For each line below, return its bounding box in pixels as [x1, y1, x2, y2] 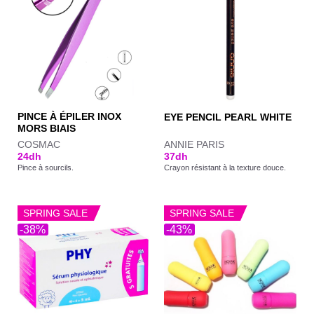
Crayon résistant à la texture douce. [163, 163, 286, 172]
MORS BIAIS [17, 123, 76, 135]
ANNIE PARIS [163, 139, 224, 150]
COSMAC [17, 139, 60, 150]
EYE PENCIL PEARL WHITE [163, 112, 292, 123]
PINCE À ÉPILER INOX [17, 111, 121, 123]
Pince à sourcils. [17, 163, 74, 172]
